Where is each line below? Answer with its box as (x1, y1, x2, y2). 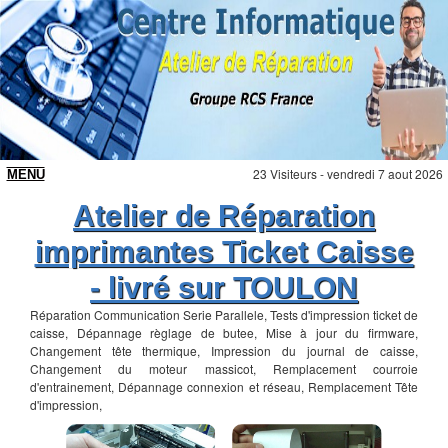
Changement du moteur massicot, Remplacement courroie (30, 360, 418, 377)
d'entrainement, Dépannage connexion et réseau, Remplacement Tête (30, 378, 418, 395)
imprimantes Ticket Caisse (34, 235, 414, 268)
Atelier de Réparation (73, 199, 375, 232)
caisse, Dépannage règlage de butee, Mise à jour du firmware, (30, 324, 418, 341)
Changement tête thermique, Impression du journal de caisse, (30, 342, 418, 359)
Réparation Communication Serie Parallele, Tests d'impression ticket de (30, 306, 418, 323)
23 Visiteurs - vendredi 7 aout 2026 (253, 165, 443, 182)
